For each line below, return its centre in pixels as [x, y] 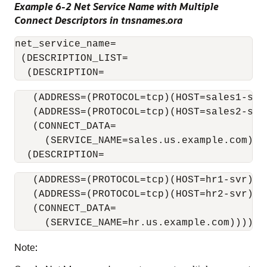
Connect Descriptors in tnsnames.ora [98, 20]
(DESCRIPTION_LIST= [72, 58]
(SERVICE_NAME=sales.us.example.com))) [140, 141]
